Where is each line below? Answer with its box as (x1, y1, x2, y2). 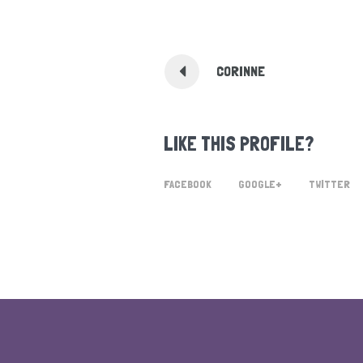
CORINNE (216, 62, 265, 79)
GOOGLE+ (238, 177, 282, 190)
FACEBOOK (164, 177, 211, 190)
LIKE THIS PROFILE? (164, 132, 314, 156)
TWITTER (309, 177, 350, 190)
